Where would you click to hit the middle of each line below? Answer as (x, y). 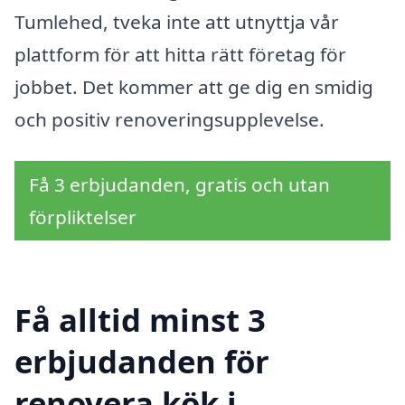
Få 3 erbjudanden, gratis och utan (179, 185)
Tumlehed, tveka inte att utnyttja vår (177, 22)
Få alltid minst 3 (140, 319)
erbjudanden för (142, 361)
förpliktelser (83, 217)
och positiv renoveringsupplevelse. (170, 120)
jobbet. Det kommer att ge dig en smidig (194, 87)
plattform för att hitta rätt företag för (180, 55)
